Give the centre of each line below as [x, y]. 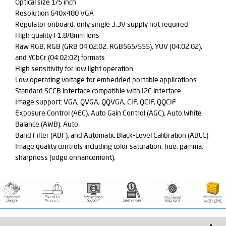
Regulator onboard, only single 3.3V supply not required [102, 24]
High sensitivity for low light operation [74, 68]
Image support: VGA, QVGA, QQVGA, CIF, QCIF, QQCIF [96, 102]
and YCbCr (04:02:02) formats [60, 57]
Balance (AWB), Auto [47, 124]
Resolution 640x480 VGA [54, 13]
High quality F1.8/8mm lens [57, 35]
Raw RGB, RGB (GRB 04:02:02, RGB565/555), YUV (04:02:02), [109, 46]
